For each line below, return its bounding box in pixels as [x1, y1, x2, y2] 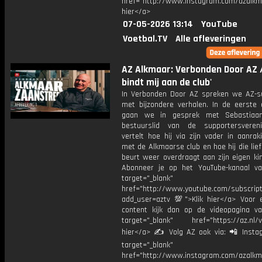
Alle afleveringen [175, 33, 246, 45]
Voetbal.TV [123, 33, 167, 45]
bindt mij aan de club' [122, 76, 212, 89]
